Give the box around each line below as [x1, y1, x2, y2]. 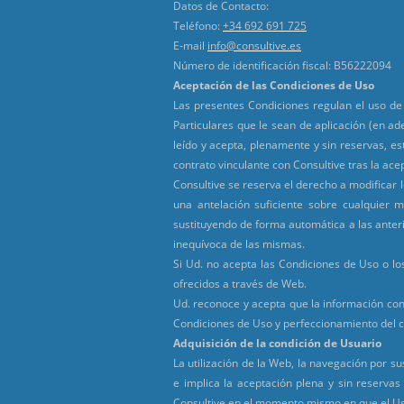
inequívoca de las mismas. [173, 235, 305, 252]
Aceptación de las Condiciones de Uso [173, 77, 374, 93]
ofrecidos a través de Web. [173, 275, 307, 291]
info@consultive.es [207, 37, 301, 53]
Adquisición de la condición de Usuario [173, 335, 381, 351]
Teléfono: [173, 17, 223, 33]
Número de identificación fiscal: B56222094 [173, 57, 391, 73]
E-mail [173, 37, 207, 53]
